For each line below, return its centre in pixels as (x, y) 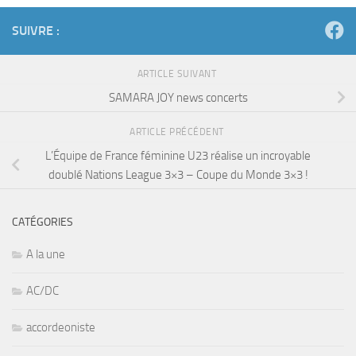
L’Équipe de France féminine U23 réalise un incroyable (178, 155)
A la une (46, 254)
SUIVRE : (36, 31)
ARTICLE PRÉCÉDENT (178, 132)
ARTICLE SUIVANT (178, 74)
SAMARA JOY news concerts (178, 97)
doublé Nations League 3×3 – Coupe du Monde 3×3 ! (178, 174)
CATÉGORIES (43, 222)
